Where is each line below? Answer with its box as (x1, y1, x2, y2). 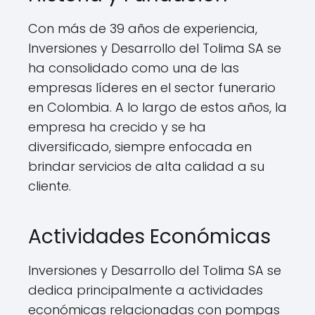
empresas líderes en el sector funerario (28, 79, 276, 96)
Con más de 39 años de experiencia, (28, 20, 257, 37)
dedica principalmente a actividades (28, 281, 263, 299)
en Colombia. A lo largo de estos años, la (28, 98, 287, 116)
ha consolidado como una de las (28, 59, 239, 77)
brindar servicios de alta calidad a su (28, 157, 264, 175)
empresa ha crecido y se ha (28, 118, 206, 136)
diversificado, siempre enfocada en (28, 138, 252, 155)
